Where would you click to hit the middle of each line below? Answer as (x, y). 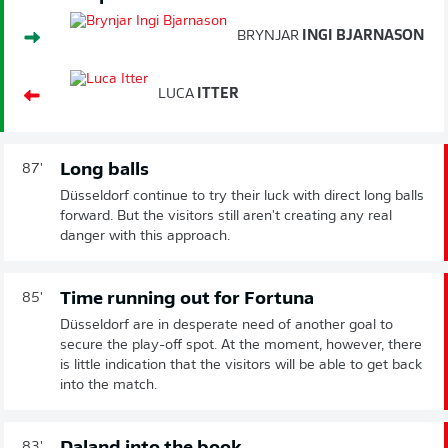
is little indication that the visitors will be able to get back (241, 365)
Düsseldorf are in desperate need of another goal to (226, 325)
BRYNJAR (268, 36)
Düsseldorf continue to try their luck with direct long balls (242, 196)
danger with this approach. (145, 236)
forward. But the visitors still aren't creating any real (226, 216)
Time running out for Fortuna (187, 299)
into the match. (108, 385)
